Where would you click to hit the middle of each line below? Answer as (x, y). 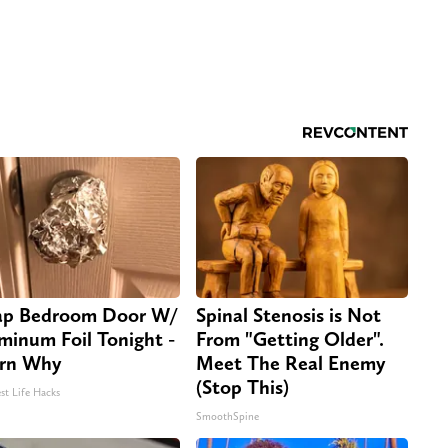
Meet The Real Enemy (291, 363)
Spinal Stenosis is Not (288, 315)
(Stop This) (242, 387)
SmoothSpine (227, 417)
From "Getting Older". (290, 339)
